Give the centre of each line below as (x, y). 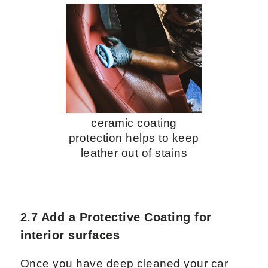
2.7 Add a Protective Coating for (116, 217)
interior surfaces (70, 235)
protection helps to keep (134, 138)
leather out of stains (134, 153)
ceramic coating (134, 123)
